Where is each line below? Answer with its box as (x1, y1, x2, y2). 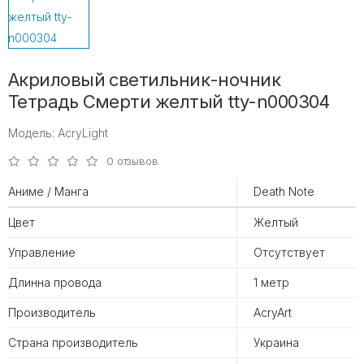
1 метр (253, 275, 289, 290)
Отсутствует (253, 245, 325, 260)
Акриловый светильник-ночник (8, 69, 281, 91)
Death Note (253, 184, 314, 199)
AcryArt (253, 305, 292, 320)
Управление (8, 245, 76, 260)
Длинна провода (8, 275, 102, 290)
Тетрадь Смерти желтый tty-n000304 (8, 91, 330, 113)
